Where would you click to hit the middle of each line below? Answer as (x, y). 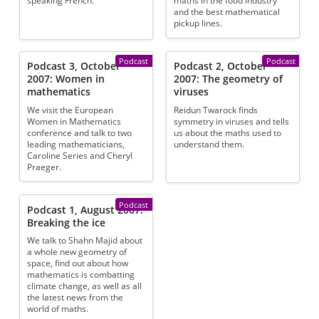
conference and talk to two (80, 132)
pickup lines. (198, 23)
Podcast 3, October (74, 66)
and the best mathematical (227, 12)
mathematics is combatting (81, 275)
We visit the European (70, 110)
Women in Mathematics (74, 121)
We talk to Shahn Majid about (85, 241)
